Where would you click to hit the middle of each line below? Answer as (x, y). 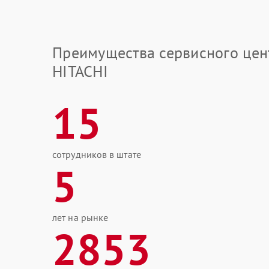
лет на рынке (80, 217)
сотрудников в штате (97, 154)
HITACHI (80, 71)
